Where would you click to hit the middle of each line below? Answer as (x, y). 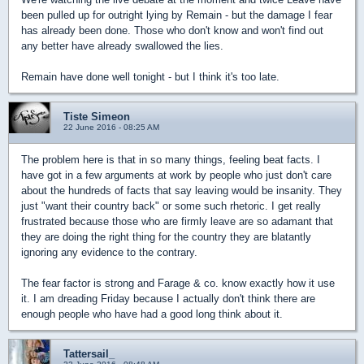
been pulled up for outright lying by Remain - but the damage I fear (177, 15)
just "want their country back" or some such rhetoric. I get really (171, 206)
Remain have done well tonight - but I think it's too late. (150, 77)
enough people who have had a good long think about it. (152, 314)
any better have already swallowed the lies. (122, 46)
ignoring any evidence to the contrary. (109, 252)
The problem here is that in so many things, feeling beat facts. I (171, 160)
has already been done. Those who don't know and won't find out (172, 30)
